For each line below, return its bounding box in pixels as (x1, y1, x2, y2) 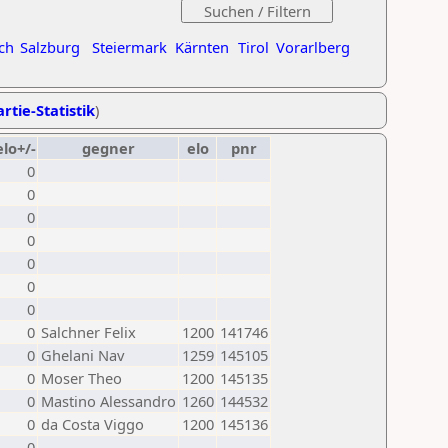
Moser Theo (41, 368, 122, 388)
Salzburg (20, 37, 80, 57)
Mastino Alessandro (41, 391, 176, 411)
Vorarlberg (276, 37, 350, 57)
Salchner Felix (41, 322, 136, 342)
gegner (81, 138, 135, 158)
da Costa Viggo (41, 414, 144, 434)
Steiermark (92, 37, 167, 57)
